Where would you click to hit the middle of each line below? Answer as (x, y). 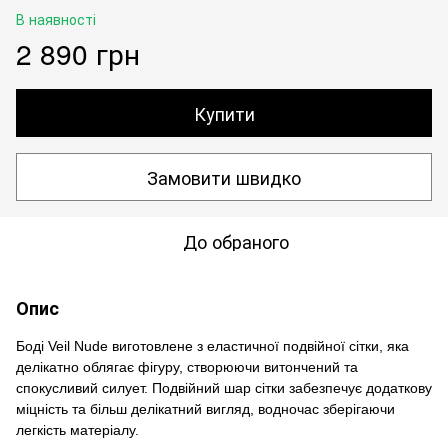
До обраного (236, 241)
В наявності (56, 19)
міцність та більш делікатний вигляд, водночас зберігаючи (205, 409)
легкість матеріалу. (77, 430)
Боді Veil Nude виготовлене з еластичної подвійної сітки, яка (212, 346)
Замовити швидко (224, 176)
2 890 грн (78, 53)
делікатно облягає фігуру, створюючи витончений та (187, 367)
